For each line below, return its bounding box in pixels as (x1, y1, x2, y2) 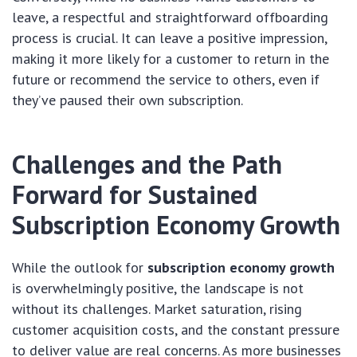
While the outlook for (12, 258, 147, 277)
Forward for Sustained (12, 178, 257, 212)
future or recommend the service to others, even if (12, 70, 320, 89)
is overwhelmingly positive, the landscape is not (12, 279, 304, 298)
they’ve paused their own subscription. (12, 91, 243, 110)
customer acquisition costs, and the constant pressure (12, 320, 339, 339)
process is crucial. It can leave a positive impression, (12, 29, 327, 48)
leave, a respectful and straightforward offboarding (12, 8, 328, 27)
